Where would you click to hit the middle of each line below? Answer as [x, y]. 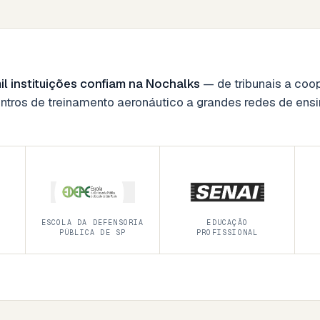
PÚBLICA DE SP [92, 232]
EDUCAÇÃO [227, 222]
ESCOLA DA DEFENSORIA [92, 222]
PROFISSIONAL [227, 232]
